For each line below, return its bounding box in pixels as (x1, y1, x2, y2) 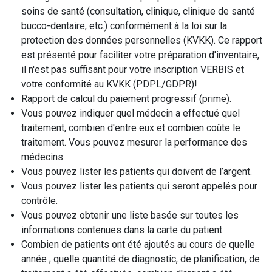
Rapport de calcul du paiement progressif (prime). (21, 93, 231, 104)
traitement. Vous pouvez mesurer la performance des (21, 137, 247, 148)
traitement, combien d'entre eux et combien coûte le (21, 122, 240, 134)
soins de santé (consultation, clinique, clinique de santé (21, 5, 255, 17)
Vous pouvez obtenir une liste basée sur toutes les (21, 209, 239, 221)
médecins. (21, 151, 65, 163)
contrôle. (21, 195, 58, 206)
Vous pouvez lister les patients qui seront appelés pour (21, 180, 257, 192)
